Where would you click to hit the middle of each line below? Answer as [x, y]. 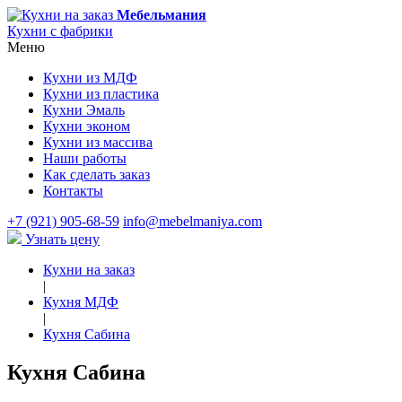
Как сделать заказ [96, 175]
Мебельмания [162, 15]
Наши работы [85, 158]
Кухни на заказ [89, 270]
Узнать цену [61, 239]
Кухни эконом [87, 126]
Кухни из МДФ [90, 78]
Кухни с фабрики [60, 31]
